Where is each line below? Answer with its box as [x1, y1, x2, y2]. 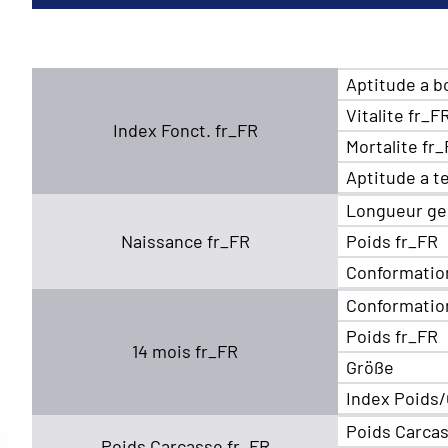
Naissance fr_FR [120, 229, 250, 252]
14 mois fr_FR [132, 339, 239, 362]
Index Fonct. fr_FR [112, 118, 258, 141]
